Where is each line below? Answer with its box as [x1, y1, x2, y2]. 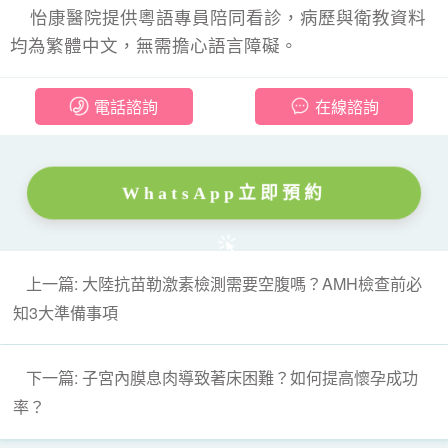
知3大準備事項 [13, 299, 119, 324]
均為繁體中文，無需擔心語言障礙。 [10, 31, 298, 57]
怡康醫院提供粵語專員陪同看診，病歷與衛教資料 [30, 3, 426, 29]
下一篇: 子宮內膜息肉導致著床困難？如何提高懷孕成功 [26, 365, 419, 390]
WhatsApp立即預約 [121, 182, 327, 203]
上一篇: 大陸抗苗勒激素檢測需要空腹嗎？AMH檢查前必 [26, 270, 423, 295]
